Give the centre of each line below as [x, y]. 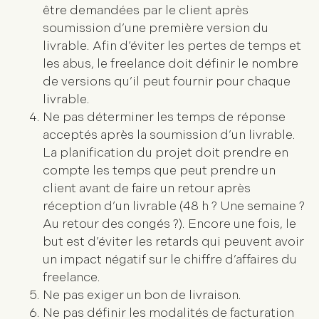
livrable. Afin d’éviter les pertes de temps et [172, 46]
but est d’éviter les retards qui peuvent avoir [173, 242]
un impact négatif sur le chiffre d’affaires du [170, 260]
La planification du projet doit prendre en [166, 153]
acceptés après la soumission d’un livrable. [169, 135]
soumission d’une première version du [156, 28]
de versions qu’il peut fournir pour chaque [167, 82]
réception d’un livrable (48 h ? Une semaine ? [174, 206]
